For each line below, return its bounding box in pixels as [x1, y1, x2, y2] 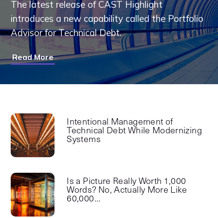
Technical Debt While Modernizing [67, 126, 202, 136]
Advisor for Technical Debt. [11, 27, 122, 39]
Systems [67, 135, 101, 145]
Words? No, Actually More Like [67, 185, 187, 195]
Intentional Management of [67, 117, 173, 127]
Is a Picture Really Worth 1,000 [67, 177, 186, 186]
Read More [12, 52, 54, 62]
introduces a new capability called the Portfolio [11, 13, 204, 25]
